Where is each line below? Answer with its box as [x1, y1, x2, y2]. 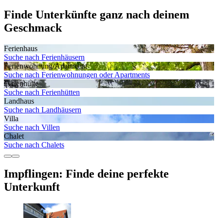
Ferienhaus [4, 44, 37, 53]
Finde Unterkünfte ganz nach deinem [4, 8, 189, 21]
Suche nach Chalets [4, 140, 64, 149]
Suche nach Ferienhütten [4, 88, 80, 96]
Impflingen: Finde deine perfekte [4, 167, 169, 181]
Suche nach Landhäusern [4, 105, 81, 114]
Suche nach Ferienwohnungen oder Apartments [4, 70, 150, 79]
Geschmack [4, 21, 62, 34]
